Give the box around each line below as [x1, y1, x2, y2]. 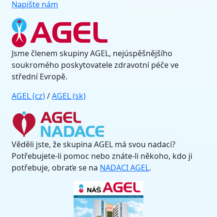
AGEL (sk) [52, 91, 86, 101]
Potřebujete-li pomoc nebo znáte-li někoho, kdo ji [12, 151, 192, 161]
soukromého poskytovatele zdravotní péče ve [12, 60, 179, 70]
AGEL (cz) [12, 91, 45, 101]
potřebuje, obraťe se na [12, 162, 100, 173]
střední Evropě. [12, 71, 67, 82]
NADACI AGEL [100, 162, 149, 173]
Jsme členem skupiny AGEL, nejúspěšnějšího [12, 48, 172, 59]
